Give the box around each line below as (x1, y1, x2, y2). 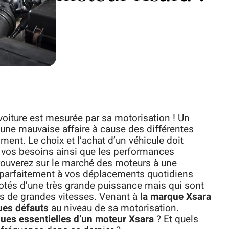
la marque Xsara (138, 190, 211, 204)
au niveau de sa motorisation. (51, 201, 179, 215)
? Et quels (156, 212, 198, 226)
